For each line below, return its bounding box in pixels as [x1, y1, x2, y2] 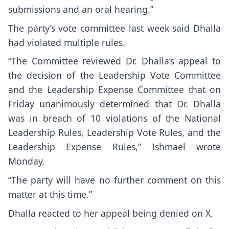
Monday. [8, 155, 45, 168]
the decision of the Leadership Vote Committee [8, 69, 221, 82]
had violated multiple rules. [8, 36, 125, 49]
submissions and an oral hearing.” [8, 3, 153, 15]
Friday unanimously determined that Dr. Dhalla [8, 98, 221, 110]
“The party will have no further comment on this [8, 174, 221, 187]
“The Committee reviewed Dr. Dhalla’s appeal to [8, 55, 221, 67]
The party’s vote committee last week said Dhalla [8, 21, 221, 34]
